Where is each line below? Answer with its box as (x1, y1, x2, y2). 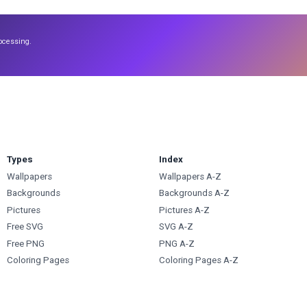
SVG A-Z (158, 221, 193, 232)
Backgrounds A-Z (158, 188, 230, 199)
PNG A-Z (158, 238, 195, 249)
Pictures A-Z (158, 204, 210, 215)
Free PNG (7, 238, 45, 249)
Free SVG (7, 221, 43, 232)
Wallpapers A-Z (158, 171, 221, 182)
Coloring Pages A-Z (158, 255, 238, 266)
